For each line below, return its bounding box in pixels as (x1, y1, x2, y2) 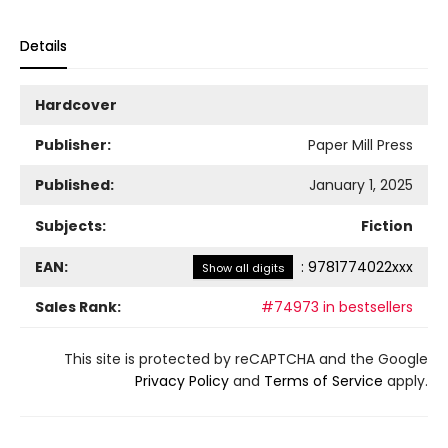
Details (20, 36, 67, 57)
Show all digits (201, 260, 285, 277)
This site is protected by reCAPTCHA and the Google (64, 349, 428, 370)
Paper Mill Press (308, 135, 413, 156)
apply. (383, 371, 428, 392)
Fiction (361, 216, 413, 237)
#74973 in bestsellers (261, 297, 413, 318)
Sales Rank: (35, 297, 121, 318)
